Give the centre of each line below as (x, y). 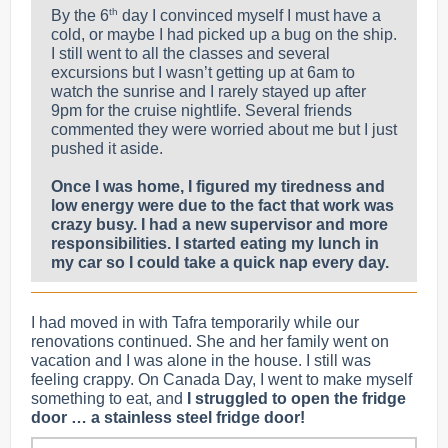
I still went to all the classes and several (190, 54)
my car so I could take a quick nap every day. (222, 263)
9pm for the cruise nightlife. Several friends (201, 111)
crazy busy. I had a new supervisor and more (219, 225)
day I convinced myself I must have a (249, 16)
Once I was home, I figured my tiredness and (218, 187)
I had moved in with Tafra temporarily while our (195, 322)
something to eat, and (109, 398)
